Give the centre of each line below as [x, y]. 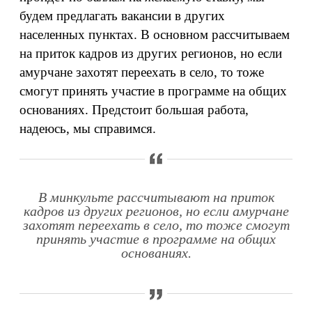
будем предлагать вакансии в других [122, 16]
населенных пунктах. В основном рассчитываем [155, 34]
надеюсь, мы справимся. [88, 128]
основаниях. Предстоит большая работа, [134, 110]
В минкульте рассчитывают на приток [156, 197]
